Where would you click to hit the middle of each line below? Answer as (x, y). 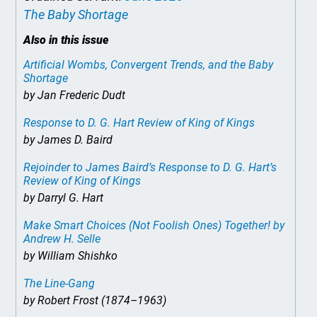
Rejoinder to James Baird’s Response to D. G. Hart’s (150, 167)
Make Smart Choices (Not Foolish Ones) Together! (147, 225)
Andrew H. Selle (62, 239)
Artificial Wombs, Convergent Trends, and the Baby (149, 65)
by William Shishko (71, 256)
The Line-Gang (59, 283)
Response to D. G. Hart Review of (106, 123)
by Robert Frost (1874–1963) (95, 300)
